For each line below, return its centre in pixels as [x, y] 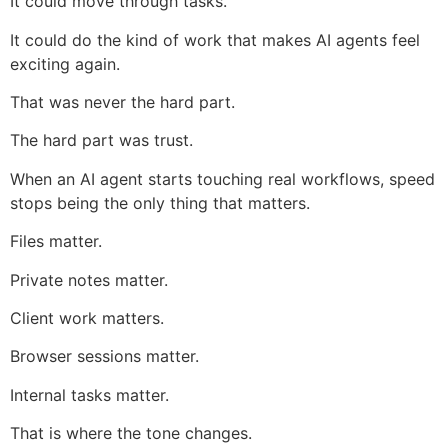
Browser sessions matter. [104, 356]
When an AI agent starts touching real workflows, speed [222, 178]
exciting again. [65, 63]
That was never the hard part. [122, 101]
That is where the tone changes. [131, 433]
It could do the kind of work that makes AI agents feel [215, 39]
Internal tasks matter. [89, 394]
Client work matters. [87, 317]
